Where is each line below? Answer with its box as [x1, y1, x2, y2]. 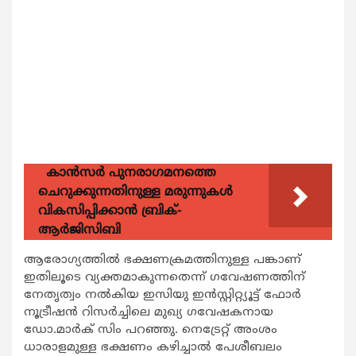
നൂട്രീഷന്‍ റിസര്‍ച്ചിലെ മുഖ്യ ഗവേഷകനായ [24, 304, 273, 320]
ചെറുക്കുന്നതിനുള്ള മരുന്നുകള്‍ [38, 184, 233, 200]
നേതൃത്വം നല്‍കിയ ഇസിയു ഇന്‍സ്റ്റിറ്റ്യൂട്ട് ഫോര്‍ [24, 287, 301, 303]
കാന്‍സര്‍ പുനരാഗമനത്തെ [46, 164, 216, 181]
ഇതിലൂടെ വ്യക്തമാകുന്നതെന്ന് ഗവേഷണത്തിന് [24, 269, 305, 285]
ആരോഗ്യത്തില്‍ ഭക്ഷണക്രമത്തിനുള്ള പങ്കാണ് [24, 252, 301, 268]
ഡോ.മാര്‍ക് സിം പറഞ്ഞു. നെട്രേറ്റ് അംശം [24, 322, 277, 338]
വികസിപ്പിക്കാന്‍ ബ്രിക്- [38, 203, 181, 219]
